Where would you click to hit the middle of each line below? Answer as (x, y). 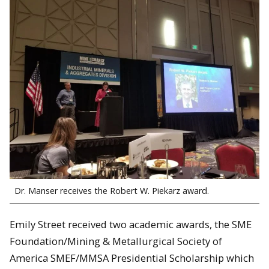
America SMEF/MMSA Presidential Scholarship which (132, 258)
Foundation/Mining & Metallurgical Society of (116, 241)
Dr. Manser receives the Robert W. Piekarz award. (112, 191)
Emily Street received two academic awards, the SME (131, 224)
